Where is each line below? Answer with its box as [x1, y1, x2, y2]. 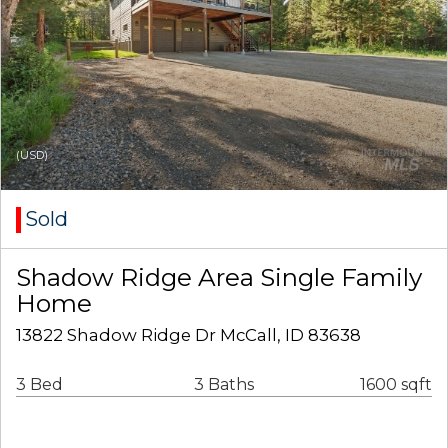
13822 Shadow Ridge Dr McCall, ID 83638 [16, 325, 361, 346]
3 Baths [193, 375, 254, 395]
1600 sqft [360, 375, 432, 395]
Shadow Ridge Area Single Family [16, 262, 422, 293]
